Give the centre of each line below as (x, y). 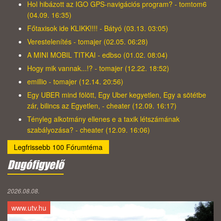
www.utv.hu (29, 208)
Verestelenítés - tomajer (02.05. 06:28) (88, 42)
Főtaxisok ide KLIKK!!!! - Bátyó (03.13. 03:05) (98, 28)
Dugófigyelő (36, 165)
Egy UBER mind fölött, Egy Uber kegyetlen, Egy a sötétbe (117, 95)
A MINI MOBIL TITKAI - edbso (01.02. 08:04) (97, 55)
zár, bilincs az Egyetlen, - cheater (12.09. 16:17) (102, 106)
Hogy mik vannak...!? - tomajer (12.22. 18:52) (98, 68)
